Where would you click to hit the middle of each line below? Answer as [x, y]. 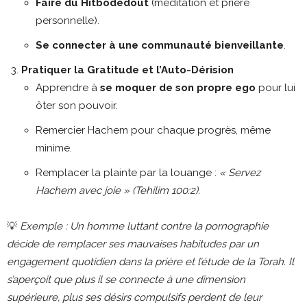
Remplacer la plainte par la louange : [127, 172]
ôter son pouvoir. [77, 105]
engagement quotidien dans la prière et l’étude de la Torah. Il [150, 261]
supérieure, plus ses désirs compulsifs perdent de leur [134, 297]
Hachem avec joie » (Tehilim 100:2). [118, 190]
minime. [54, 148]
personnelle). [67, 20]
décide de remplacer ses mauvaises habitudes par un [133, 244]
